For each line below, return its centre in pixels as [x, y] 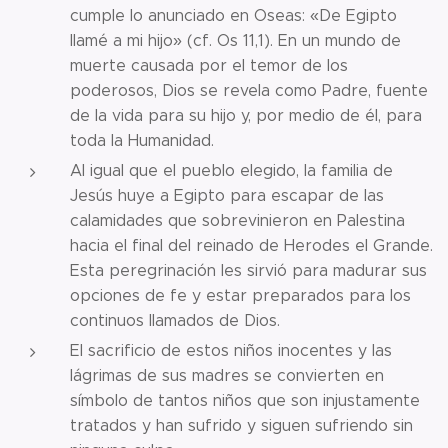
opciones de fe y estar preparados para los [240, 295]
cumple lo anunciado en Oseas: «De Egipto [233, 15]
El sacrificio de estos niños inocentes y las [231, 350]
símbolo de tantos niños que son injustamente [245, 400]
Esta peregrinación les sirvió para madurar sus [248, 270]
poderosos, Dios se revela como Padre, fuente [249, 90]
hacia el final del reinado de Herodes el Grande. [251, 245]
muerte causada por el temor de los [209, 65]
